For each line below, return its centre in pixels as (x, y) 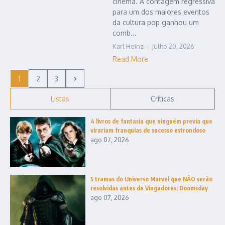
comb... (125, 33)
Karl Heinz (128, 46)
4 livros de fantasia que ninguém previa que (151, 122)
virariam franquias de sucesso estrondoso (148, 131)
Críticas (162, 99)
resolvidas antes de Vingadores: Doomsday (149, 188)
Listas (60, 99)
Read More (130, 59)
